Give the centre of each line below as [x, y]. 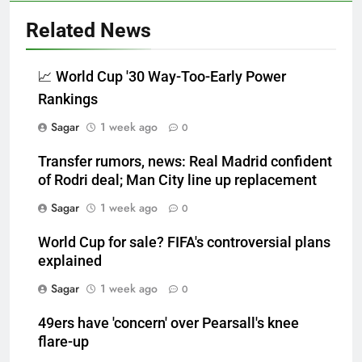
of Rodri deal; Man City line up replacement [177, 181]
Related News [88, 31]
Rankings [68, 100]
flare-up [63, 342]
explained [70, 261]
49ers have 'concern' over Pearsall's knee [168, 324]
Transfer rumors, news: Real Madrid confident [185, 162]
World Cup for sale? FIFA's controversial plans [184, 243]
